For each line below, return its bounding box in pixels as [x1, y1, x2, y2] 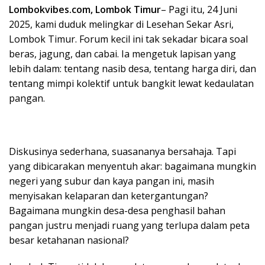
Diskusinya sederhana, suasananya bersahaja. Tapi [9, 144, 236, 158]
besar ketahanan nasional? [9, 233, 129, 247]
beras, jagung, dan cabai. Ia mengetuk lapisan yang [9, 47, 236, 60]
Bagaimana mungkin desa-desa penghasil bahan [9, 203, 225, 217]
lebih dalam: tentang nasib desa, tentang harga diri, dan [9, 62, 256, 75]
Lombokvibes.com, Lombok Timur [9, 2, 161, 16]
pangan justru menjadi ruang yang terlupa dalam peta [9, 218, 250, 232]
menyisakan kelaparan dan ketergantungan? [9, 189, 208, 202]
